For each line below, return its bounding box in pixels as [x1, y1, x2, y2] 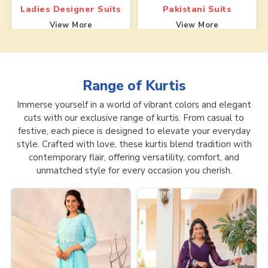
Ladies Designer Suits [20, 4, 121, 16]
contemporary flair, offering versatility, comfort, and [29, 151, 239, 163]
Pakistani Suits [162, 4, 232, 16]
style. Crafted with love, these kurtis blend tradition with [16, 138, 252, 150]
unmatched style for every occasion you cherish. [36, 164, 232, 176]
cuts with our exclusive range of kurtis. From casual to [24, 111, 244, 124]
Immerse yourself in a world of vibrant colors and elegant [17, 98, 251, 111]
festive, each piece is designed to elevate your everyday [17, 124, 251, 137]
